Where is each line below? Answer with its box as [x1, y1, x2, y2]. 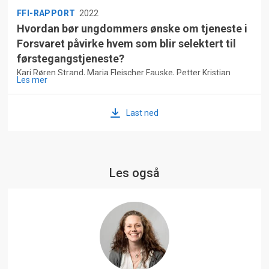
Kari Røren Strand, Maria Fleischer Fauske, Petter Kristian [16, 68, 231, 78]
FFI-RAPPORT [16, 8, 78, 19]
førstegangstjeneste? [16, 52, 124, 65]
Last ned [126, 108, 159, 118]
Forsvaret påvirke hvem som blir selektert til [16, 37, 236, 50]
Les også [109, 166, 160, 181]
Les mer [16, 75, 47, 85]
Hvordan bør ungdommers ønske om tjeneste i [16, 22, 247, 35]
